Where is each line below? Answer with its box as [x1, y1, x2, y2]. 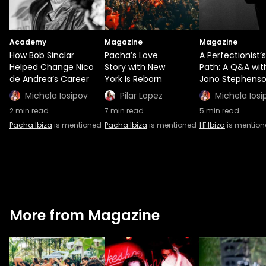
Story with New [104, 61, 165, 74]
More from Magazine [9, 205, 160, 226]
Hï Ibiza [199, 120, 225, 131]
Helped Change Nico [9, 61, 94, 74]
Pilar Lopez [120, 90, 163, 102]
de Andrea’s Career [9, 73, 89, 85]
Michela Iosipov [25, 90, 88, 102]
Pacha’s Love [104, 49, 158, 62]
